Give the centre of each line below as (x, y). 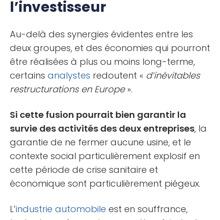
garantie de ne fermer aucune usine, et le (100, 142)
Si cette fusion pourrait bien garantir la (98, 114)
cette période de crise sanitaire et (84, 169)
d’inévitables (173, 75)
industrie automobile (61, 209)
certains (29, 75)
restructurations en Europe (67, 89)
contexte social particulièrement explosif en (105, 156)
